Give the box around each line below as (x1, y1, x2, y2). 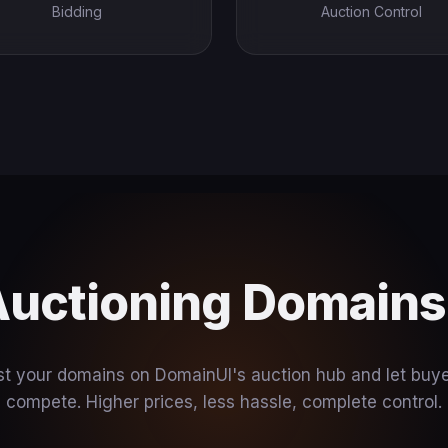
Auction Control (320, 3, 422, 20)
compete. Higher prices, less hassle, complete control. (6, 392, 442, 412)
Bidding (52, 3, 102, 20)
